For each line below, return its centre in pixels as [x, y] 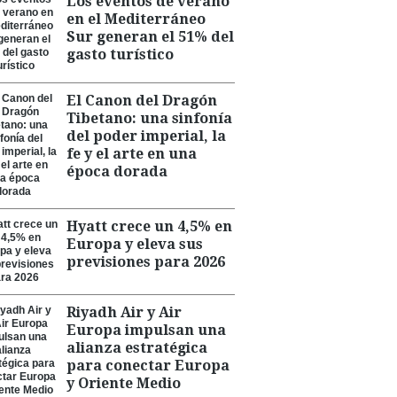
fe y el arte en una [132, 154]
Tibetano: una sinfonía [149, 118]
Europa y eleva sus [135, 244]
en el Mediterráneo [136, 19]
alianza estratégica [137, 348]
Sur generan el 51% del [150, 37]
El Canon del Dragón [142, 101]
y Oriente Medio [124, 383]
